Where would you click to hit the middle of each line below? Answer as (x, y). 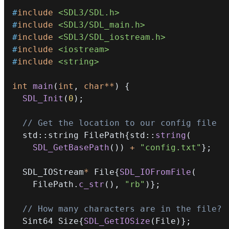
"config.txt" (171, 147)
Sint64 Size (51, 221)
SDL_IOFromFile (155, 172)
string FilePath (86, 135)
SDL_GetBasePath (71, 147)
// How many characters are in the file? (122, 209)
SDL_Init (43, 98)
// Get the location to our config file (120, 123)
